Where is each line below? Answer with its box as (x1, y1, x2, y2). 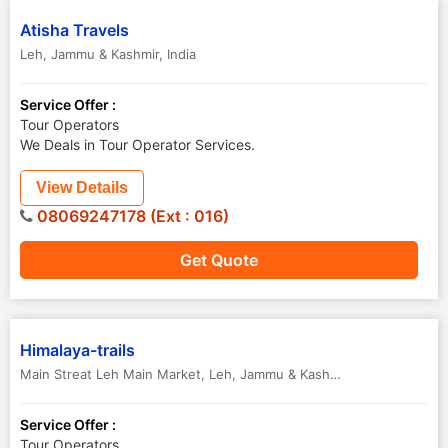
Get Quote (180, 250, 258, 270)
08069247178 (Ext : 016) (33, 206, 229, 226)
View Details (36, 179, 128, 196)
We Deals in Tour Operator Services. (20, 136, 255, 153)
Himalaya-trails (20, 340, 135, 360)
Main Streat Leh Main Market (20, 366, 201, 382)
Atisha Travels (20, 20, 129, 40)
